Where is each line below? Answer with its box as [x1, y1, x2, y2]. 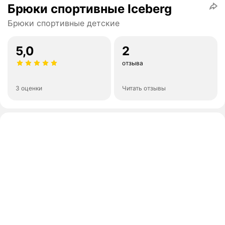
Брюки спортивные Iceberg [8, 2, 172, 17]
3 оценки [16, 84, 42, 92]
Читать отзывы [122, 84, 166, 92]
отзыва [122, 59, 143, 67]
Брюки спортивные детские [8, 18, 120, 29]
